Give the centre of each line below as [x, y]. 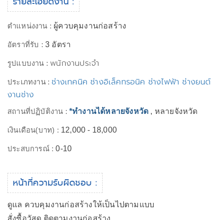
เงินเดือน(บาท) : [34, 130]
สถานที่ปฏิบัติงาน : [38, 111]
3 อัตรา [58, 44]
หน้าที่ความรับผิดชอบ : [55, 183]
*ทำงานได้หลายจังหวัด [109, 111]
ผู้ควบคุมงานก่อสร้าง [90, 26]
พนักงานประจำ [75, 63]
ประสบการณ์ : [32, 149]
